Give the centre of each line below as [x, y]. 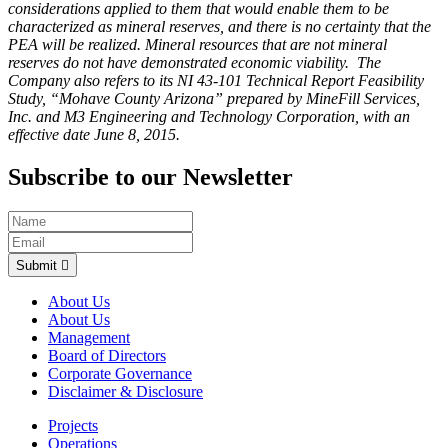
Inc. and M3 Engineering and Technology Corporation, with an [209, 117]
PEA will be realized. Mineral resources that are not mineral [197, 45]
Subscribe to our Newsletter [150, 177]
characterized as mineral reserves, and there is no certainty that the [219, 27]
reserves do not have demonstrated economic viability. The [194, 63]
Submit [38, 266]
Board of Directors [107, 356]
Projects [73, 426]
